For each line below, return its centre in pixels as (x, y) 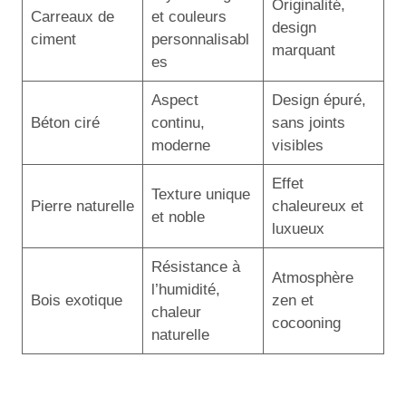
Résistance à (195, 266)
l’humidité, (185, 289)
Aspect (174, 100)
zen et (292, 300)
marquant (303, 50)
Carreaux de (72, 16)
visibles (297, 145)
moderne (180, 145)
